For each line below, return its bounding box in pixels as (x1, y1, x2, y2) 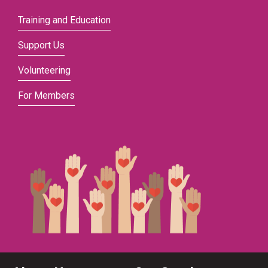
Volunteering (18, 65, 71, 76)
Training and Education (18, 14, 111, 26)
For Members (18, 90, 75, 101)
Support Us (18, 39, 65, 51)
